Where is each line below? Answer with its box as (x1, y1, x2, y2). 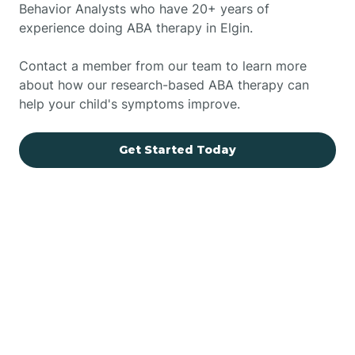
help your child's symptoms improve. (19, 95, 240, 112)
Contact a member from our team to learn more (19, 57, 307, 74)
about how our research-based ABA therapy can (19, 76, 309, 93)
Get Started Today (119, 142, 236, 157)
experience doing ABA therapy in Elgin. (19, 19, 253, 36)
